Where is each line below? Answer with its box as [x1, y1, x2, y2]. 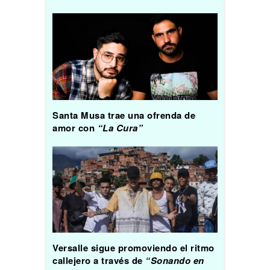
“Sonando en [145, 254, 204, 268]
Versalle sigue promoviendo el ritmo [52, 241, 215, 255]
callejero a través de [52, 254, 145, 268]
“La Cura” [97, 121, 143, 134]
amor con [52, 121, 98, 134]
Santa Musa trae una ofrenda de [52, 108, 195, 122]
